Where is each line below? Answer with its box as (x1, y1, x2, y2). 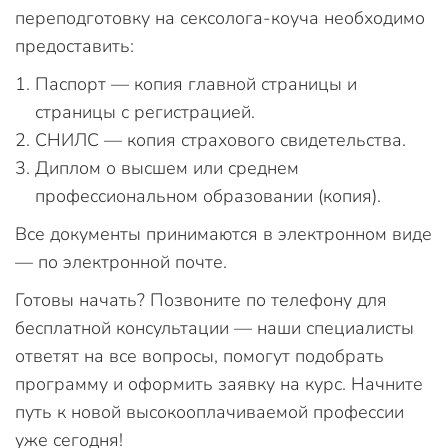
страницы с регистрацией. (35, 100, 255, 124)
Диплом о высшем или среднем (35, 156, 299, 180)
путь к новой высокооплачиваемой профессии (15, 400, 404, 424)
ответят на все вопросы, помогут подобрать (15, 344, 384, 368)
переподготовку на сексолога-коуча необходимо (15, 6, 425, 30)
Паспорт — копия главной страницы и (35, 72, 357, 96)
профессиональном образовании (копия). (35, 184, 381, 208)
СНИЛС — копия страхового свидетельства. (35, 128, 406, 152)
